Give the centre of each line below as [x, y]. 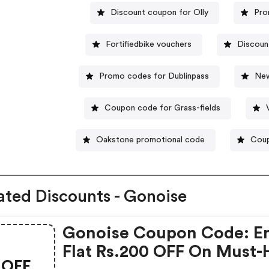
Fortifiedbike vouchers [149, 44]
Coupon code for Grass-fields [163, 108]
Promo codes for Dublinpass [154, 76]
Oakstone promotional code [150, 140]
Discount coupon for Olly [159, 12]
